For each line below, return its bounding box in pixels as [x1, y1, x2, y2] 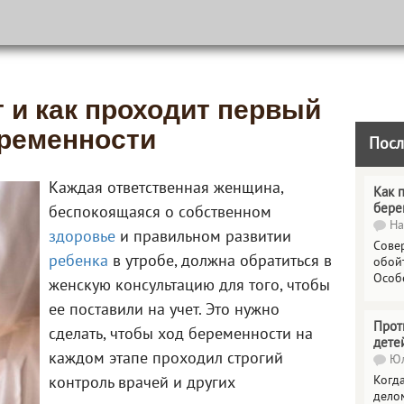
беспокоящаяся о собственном [49, 206, 271, 221]
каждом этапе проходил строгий [49, 352, 283, 367]
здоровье [49, 230, 115, 245]
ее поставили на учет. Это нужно [49, 303, 280, 318]
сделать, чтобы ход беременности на [49, 327, 313, 343]
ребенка [49, 254, 108, 270]
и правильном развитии [115, 230, 291, 245]
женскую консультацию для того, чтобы [49, 279, 330, 294]
